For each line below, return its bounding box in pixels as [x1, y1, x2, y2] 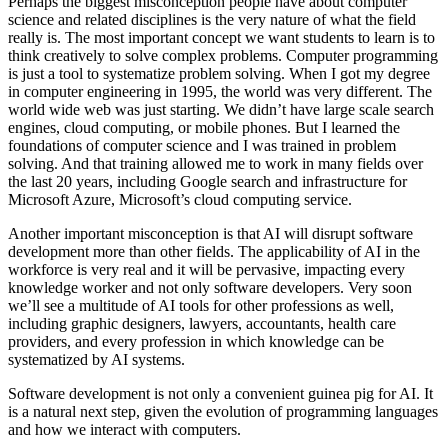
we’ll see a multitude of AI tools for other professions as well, [8, 297, 394, 315]
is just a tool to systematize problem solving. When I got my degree [8, 65, 430, 83]
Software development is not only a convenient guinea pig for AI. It [8, 385, 433, 403]
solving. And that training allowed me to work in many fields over [8, 155, 423, 173]
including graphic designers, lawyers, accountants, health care [8, 315, 396, 333]
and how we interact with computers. [8, 421, 241, 439]
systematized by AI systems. [8, 351, 189, 369]
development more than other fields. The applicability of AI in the [8, 243, 420, 261]
